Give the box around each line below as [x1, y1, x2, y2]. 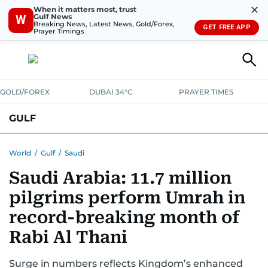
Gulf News [33, 11, 72, 21]
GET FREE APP [203, 23, 251, 31]
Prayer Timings [33, 26, 84, 35]
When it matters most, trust [33, 4, 136, 14]
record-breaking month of [9, 208, 240, 227]
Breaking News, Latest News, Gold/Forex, [33, 19, 175, 28]
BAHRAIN [9, 141, 49, 152]
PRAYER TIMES [178, 87, 233, 96]
